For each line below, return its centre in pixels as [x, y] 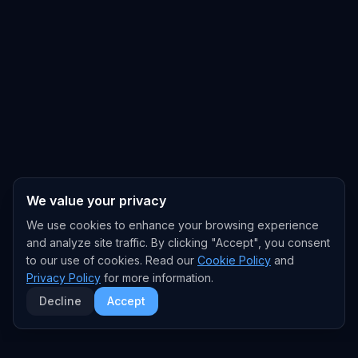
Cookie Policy [234, 260]
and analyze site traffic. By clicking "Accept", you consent [178, 243]
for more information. [159, 278]
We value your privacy [96, 201]
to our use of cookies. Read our [110, 260]
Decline [60, 301]
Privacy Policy [64, 278]
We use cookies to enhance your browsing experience [173, 225]
